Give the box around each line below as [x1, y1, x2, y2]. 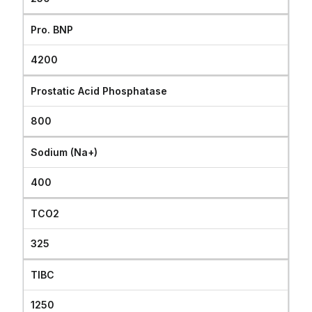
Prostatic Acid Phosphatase [31, 85, 168, 97]
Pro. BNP [31, 24, 74, 36]
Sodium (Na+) [31, 146, 98, 158]
